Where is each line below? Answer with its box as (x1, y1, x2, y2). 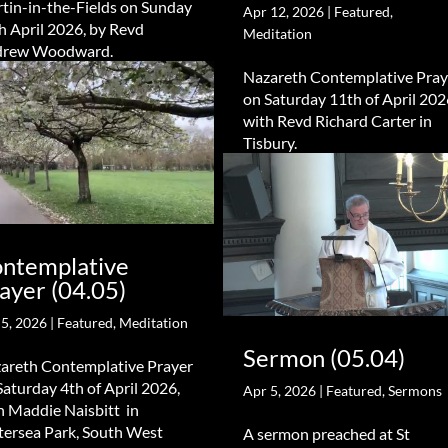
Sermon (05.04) (242, 342, 405, 372)
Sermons (387, 381, 442, 399)
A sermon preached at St (242, 423, 410, 443)
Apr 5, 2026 (242, 381, 316, 399)
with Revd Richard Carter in (242, 111, 432, 131)
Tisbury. (242, 133, 300, 153)
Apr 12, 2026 (242, 3, 324, 21)
